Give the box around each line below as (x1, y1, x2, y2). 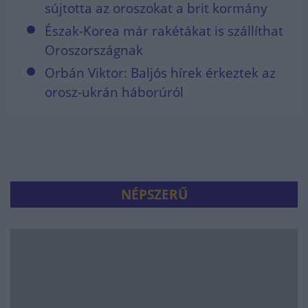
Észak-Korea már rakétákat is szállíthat (45, 22, 283, 41)
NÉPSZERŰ (120, 186, 188, 204)
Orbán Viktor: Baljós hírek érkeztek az (45, 64, 276, 82)
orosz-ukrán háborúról (45, 83, 184, 102)
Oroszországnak (45, 41, 143, 60)
